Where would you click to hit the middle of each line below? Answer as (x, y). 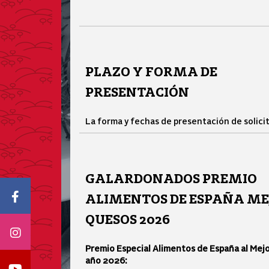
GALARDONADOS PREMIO (171, 179)
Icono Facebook (64, 195)
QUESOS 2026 (128, 219)
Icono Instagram (66, 231)
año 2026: (106, 260)
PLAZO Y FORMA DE (151, 72)
